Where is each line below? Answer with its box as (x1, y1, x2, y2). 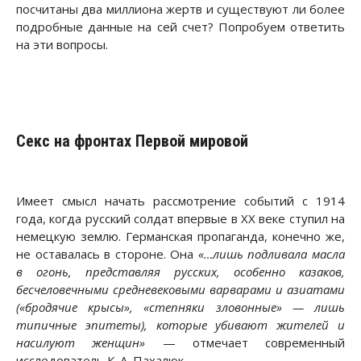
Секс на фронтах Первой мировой (16, 131, 248, 151)
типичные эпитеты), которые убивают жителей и (16, 317, 345, 334)
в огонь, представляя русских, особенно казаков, (16, 263, 345, 280)
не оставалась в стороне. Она (16, 246, 198, 263)
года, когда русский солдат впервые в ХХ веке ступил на (16, 210, 345, 227)
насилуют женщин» (16, 334, 146, 351)
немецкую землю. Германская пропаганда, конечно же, (16, 228, 345, 245)
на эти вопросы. (16, 36, 108, 53)
